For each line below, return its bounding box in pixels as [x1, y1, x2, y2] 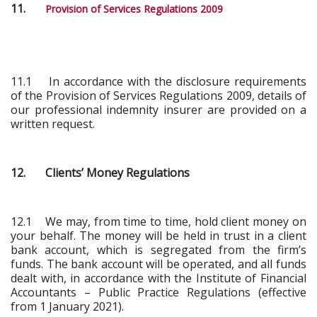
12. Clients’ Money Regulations [11, 164, 190, 180]
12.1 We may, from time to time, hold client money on [11, 213, 306, 229]
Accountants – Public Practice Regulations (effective [11, 284, 306, 300]
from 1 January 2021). [11, 298, 124, 314]
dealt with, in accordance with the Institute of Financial [11, 270, 306, 286]
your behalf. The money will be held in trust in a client [11, 227, 306, 243]
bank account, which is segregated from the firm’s [11, 241, 306, 258]
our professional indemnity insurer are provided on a [11, 101, 306, 117]
